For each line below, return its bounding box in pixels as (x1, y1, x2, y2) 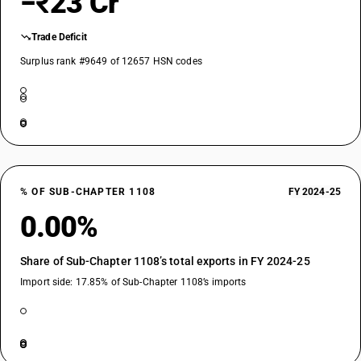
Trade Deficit (31, 31, 87, 43)
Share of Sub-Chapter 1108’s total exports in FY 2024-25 (20, 255, 310, 268)
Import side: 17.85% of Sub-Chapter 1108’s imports (20, 276, 247, 288)
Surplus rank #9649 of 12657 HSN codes (20, 56, 202, 67)
